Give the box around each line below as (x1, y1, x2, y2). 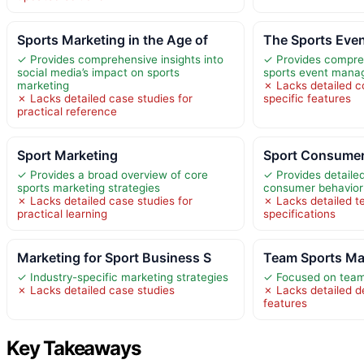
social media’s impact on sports (17, 66, 180, 80)
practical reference (17, 105, 117, 119)
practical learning (17, 207, 107, 221)
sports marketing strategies (17, 181, 160, 195)
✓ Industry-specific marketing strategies (17, 271, 228, 284)
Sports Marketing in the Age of (17, 32, 208, 49)
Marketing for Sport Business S (17, 249, 211, 266)
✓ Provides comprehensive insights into (17, 53, 223, 67)
